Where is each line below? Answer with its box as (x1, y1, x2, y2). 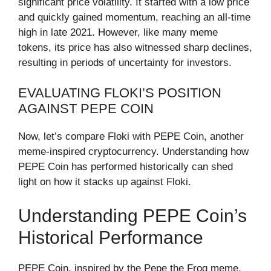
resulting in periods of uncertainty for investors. (18, 56, 232, 68)
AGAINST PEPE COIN (18, 101, 154, 116)
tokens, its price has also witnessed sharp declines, (18, 41, 252, 53)
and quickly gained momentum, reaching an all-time (18, 11, 250, 23)
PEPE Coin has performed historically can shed (18, 161, 233, 172)
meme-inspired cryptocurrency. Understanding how (18, 146, 249, 157)
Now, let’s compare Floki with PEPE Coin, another (18, 131, 244, 142)
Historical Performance (18, 227, 203, 247)
